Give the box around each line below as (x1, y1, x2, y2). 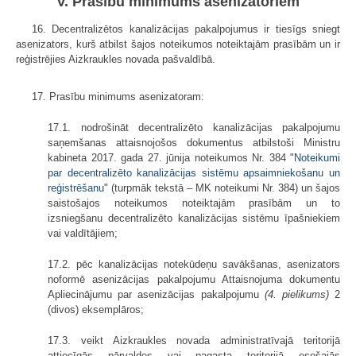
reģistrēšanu (48, 181, 104, 194)
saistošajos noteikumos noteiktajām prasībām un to (48, 196, 340, 209)
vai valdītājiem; (48, 226, 118, 239)
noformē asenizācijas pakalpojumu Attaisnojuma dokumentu (48, 273, 340, 285)
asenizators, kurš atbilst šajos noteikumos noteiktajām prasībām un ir (16, 37, 340, 50)
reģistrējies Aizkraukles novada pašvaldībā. (16, 52, 215, 65)
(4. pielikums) (264, 288, 329, 300)
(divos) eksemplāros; (48, 303, 144, 315)
